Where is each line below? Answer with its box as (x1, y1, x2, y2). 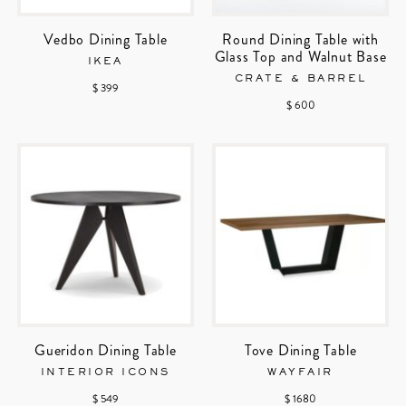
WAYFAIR (267, 368, 333, 378)
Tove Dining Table (244, 340, 357, 362)
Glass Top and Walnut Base (214, 46, 387, 68)
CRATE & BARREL (234, 74, 367, 84)
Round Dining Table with (222, 29, 379, 51)
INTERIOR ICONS (40, 368, 170, 378)
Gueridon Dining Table (34, 340, 177, 362)
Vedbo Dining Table (43, 29, 168, 51)
